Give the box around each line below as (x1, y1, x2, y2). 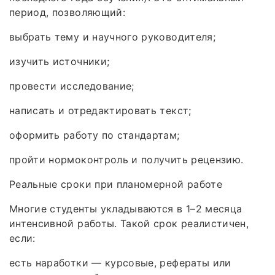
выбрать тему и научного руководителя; (9, 30, 215, 43)
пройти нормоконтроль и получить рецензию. (9, 153, 244, 166)
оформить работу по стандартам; (9, 128, 180, 141)
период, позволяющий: (9, 6, 126, 18)
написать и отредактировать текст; (9, 104, 192, 117)
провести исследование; (9, 79, 134, 92)
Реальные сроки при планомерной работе (9, 177, 222, 190)
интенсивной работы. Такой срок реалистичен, (9, 217, 249, 230)
